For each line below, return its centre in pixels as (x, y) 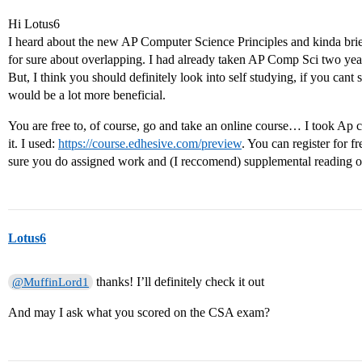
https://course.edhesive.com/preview (150, 143)
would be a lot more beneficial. (87, 95)
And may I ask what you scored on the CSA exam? (139, 312)
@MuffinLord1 (51, 282)
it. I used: (33, 143)
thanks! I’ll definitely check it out (179, 282)
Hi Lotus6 (34, 24)
